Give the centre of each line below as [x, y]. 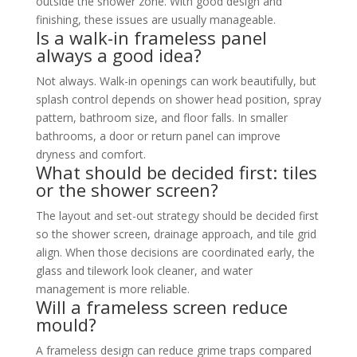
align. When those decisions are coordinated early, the [175, 252]
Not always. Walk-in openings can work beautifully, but [176, 80]
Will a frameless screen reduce [161, 306]
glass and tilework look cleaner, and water [144, 270]
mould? [66, 324]
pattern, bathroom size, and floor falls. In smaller [161, 117]
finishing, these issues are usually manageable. [155, 19]
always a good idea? [118, 55]
